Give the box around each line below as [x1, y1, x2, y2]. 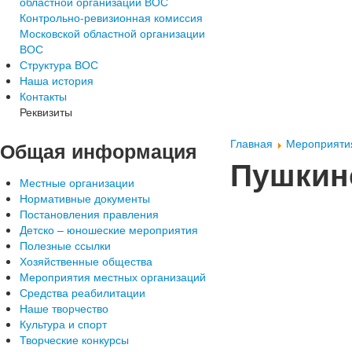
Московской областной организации [20, 25, 205, 41]
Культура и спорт [20, 316, 107, 332]
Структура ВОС [20, 57, 98, 72]
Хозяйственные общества [20, 253, 152, 269]
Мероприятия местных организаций [20, 269, 206, 284]
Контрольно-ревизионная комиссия [20, 9, 203, 25]
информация [66, 137, 197, 165]
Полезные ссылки [20, 237, 111, 253]
